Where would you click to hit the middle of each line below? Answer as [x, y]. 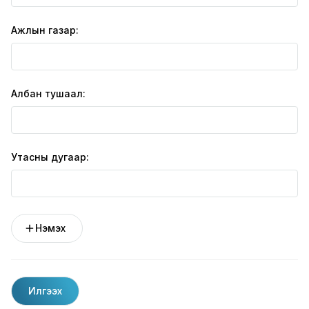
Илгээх [45, 291]
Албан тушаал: [48, 94]
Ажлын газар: [45, 30]
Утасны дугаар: [50, 157]
